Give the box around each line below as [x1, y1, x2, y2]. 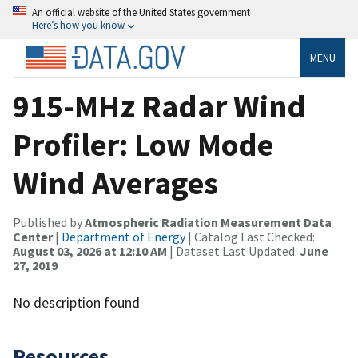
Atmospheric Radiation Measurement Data [85, 213, 332, 230]
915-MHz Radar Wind [13, 86, 306, 126]
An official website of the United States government [32, 6, 250, 18]
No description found [13, 292, 140, 312]
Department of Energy [62, 228, 185, 245]
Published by [13, 213, 85, 230]
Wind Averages [13, 162, 218, 203]
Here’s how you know [32, 18, 125, 31]
